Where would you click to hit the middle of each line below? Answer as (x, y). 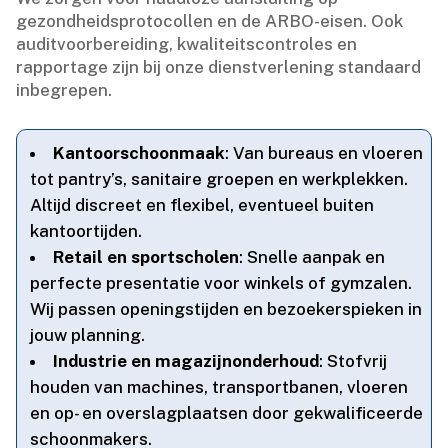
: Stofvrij (353, 361)
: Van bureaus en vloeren (324, 153)
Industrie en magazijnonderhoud (186, 361)
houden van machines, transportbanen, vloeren (219, 387)
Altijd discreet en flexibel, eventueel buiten (202, 205)
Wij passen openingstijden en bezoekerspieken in (226, 309)
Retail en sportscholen (146, 257)
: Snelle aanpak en (312, 257)
